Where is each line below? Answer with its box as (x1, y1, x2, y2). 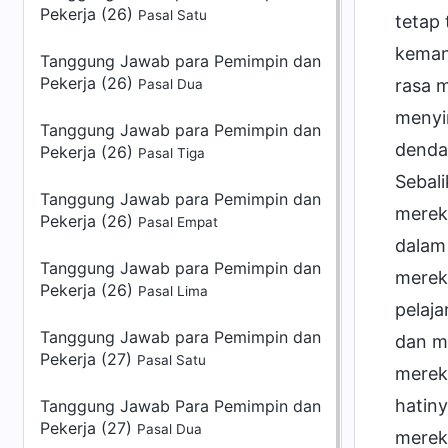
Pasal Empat (138, 214, 218, 230)
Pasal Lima (138, 283, 208, 299)
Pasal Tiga (138, 145, 205, 161)
